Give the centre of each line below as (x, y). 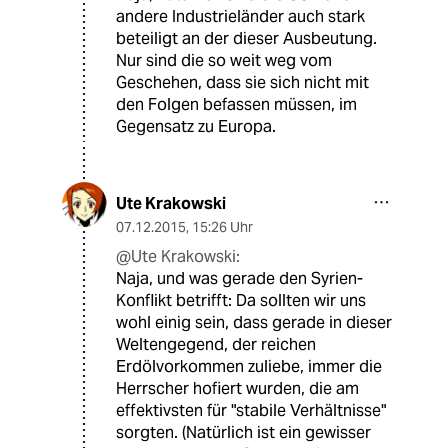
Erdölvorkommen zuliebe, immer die (249, 367)
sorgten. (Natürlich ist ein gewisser (243, 433)
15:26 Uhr (222, 227)
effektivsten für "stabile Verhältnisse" (251, 411)
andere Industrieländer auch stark (240, 17)
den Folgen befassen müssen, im (236, 105)
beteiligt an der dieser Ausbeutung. (246, 39)
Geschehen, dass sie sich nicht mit (242, 83)
